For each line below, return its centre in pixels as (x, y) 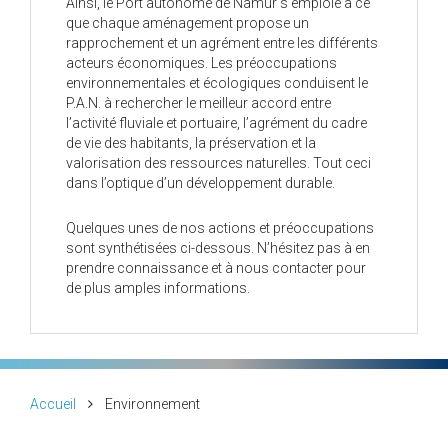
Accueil (53, 404)
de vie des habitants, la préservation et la (191, 143)
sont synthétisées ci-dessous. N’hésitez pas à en (218, 248)
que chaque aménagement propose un (187, 23)
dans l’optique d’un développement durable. (200, 183)
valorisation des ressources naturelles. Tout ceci (218, 163)
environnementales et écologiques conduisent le (217, 83)
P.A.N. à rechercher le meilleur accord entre (198, 103)
